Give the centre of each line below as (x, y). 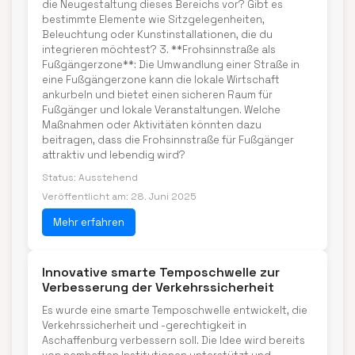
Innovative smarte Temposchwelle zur (161, 272)
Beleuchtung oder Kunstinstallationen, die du (157, 34)
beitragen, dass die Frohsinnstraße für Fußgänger (168, 140)
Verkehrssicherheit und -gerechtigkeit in (144, 325)
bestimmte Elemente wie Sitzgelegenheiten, (153, 19)
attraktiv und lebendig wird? (114, 155)
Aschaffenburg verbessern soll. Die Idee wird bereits (174, 340)
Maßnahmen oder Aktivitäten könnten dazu (152, 125)
